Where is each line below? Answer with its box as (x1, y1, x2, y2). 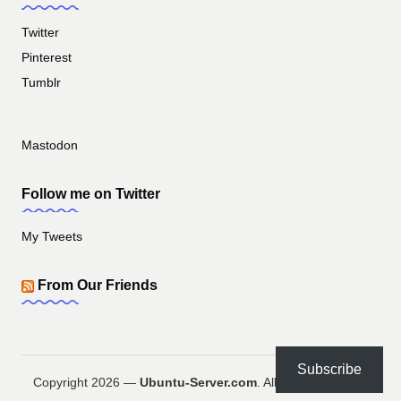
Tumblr (21, 75, 61, 90)
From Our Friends (38, 277, 158, 294)
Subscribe (297, 362, 362, 377)
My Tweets (21, 230, 82, 244)
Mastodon (21, 138, 78, 152)
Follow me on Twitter (21, 185, 160, 201)
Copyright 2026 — (32, 376, 140, 390)
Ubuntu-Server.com (139, 376, 257, 390)
